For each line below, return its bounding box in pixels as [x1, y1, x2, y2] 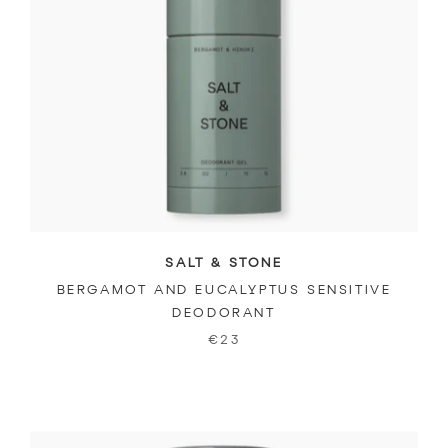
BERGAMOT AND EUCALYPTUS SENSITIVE [56, 283, 392, 297]
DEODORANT [172, 306, 276, 320]
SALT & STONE [165, 256, 283, 270]
